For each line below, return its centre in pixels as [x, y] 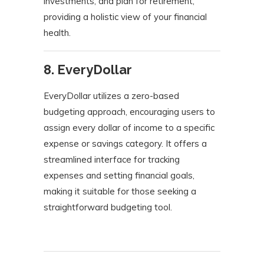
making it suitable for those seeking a [120, 192]
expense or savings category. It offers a [125, 144]
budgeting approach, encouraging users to [129, 112]
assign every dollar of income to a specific [129, 128]
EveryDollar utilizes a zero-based [111, 96]
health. [57, 33]
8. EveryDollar [88, 70]
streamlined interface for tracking [112, 160]
